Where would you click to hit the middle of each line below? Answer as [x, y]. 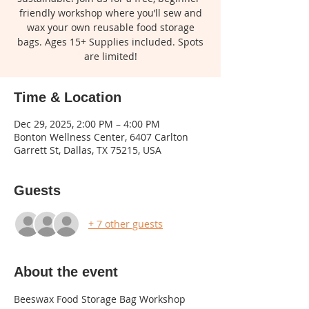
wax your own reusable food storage [110, 27]
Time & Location [68, 97]
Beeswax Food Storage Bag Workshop [100, 299]
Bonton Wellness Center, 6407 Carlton [101, 137]
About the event [66, 271]
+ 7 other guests [126, 224]
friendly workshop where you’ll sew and [110, 12]
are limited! [110, 56]
